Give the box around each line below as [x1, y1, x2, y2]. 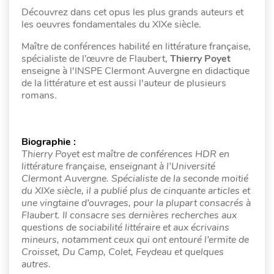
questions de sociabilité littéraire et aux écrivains [21, 220, 229, 234]
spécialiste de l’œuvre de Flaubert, [21, 51, 170, 65]
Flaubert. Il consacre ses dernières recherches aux [21, 208, 237, 222]
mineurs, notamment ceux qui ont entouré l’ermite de [21, 232, 249, 246]
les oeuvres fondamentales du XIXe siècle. [21, 17, 201, 31]
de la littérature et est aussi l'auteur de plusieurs [21, 76, 226, 90]
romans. [21, 88, 57, 102]
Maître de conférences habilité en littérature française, [21, 39, 251, 53]
